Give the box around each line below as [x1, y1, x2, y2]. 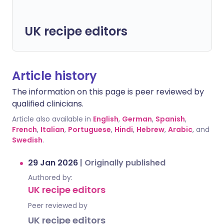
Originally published [84, 157, 165, 168]
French [12, 124, 37, 134]
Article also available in [12, 114, 91, 124]
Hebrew [136, 124, 164, 134]
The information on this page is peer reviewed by [12, 86, 204, 97]
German [122, 114, 152, 124]
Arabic [168, 124, 192, 134]
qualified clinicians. [12, 98, 83, 109]
